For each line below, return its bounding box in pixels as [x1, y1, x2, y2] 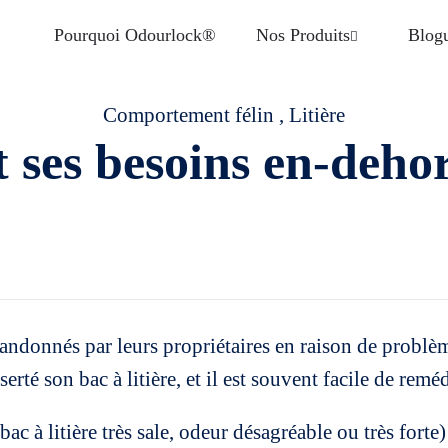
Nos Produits [256, 25, 350, 45]
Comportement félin [103, 102, 274, 127]
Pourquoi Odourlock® [54, 25, 216, 45]
